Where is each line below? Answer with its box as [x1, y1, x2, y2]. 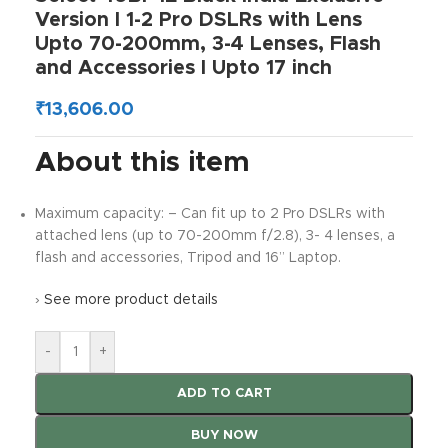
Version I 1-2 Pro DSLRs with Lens [35, 10, 362, 30]
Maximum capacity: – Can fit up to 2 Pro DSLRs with [35, 207, 385, 221]
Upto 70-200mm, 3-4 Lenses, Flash [35, 34, 381, 54]
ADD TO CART [176, 387, 272, 400]
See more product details [44, 293, 218, 307]
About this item [35, 149, 250, 177]
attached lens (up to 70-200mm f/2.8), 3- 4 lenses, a [35, 229, 395, 243]
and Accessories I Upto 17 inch [35, 58, 332, 78]
